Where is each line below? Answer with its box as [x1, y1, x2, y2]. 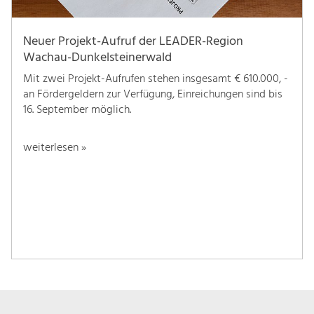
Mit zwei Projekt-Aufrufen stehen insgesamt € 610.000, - [22, 70, 288, 89]
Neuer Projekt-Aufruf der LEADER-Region [22, 32, 243, 53]
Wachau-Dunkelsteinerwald [22, 48, 172, 69]
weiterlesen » [22, 139, 86, 158]
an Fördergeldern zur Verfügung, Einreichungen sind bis [22, 86, 282, 104]
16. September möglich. [22, 101, 131, 120]
